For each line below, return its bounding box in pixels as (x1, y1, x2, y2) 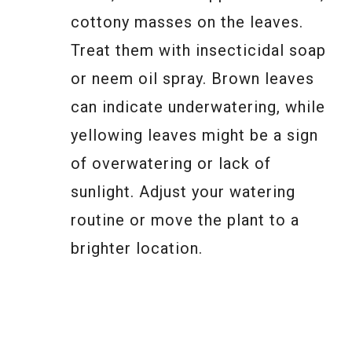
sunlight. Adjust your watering (71, 182, 295, 202)
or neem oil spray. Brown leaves (71, 69, 314, 89)
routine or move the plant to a (71, 211, 299, 230)
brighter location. (71, 239, 203, 258)
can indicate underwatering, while (71, 97, 325, 117)
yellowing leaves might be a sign (71, 126, 318, 145)
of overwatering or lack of (71, 154, 271, 174)
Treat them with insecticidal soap (71, 41, 326, 60)
